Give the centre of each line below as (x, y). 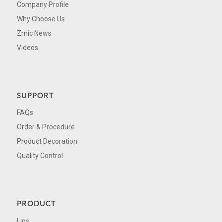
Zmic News (34, 33)
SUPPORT (35, 96)
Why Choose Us (41, 19)
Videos (27, 47)
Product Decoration (47, 141)
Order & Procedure (46, 127)
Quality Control (40, 156)
